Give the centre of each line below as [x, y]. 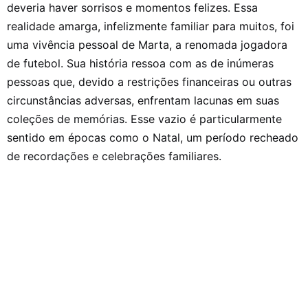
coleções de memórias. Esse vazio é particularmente [144, 119]
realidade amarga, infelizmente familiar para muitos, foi [151, 26]
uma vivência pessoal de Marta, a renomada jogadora [147, 45]
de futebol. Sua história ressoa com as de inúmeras [140, 64]
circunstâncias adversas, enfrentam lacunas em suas [143, 101]
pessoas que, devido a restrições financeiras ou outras [149, 82]
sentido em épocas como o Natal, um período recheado [153, 138]
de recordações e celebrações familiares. [114, 156]
